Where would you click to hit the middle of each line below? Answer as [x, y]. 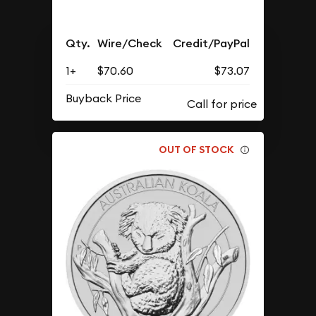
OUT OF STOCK [197, 149]
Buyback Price [104, 98]
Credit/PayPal [212, 44]
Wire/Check [130, 44]
